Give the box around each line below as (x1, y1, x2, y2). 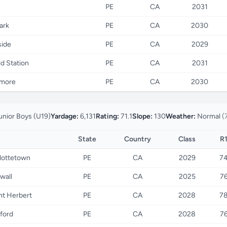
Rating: (96, 112, 119, 121)
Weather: (166, 112, 196, 121)
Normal (197, 112, 220, 121)
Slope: (132, 112, 153, 121)
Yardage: (51, 112, 79, 121)
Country (124, 135, 151, 143)
